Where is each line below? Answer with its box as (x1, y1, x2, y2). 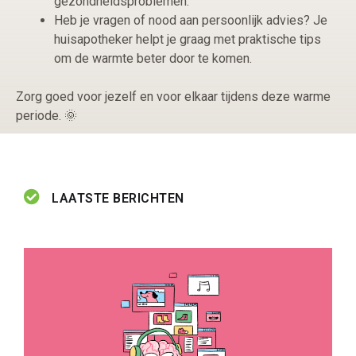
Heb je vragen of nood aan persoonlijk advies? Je (54, 13, 327, 29)
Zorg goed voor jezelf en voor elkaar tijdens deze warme (16, 89, 331, 105)
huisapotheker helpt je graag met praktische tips (54, 32, 321, 48)
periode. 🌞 (16, 108, 77, 124)
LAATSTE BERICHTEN (52, 191, 184, 207)
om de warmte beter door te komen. (54, 51, 252, 67)
